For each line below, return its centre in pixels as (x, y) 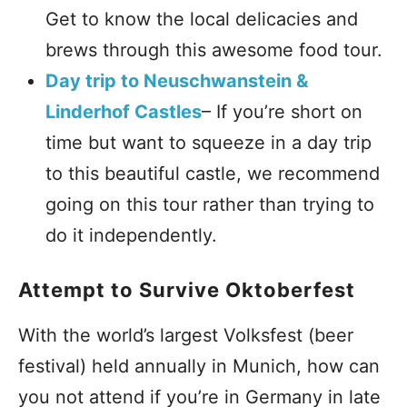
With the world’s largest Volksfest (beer (186, 335)
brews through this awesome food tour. (214, 50)
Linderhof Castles (124, 112)
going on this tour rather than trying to (210, 204)
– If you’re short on (282, 112)
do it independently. (131, 235)
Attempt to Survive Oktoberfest (187, 290)
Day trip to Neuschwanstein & (177, 81)
